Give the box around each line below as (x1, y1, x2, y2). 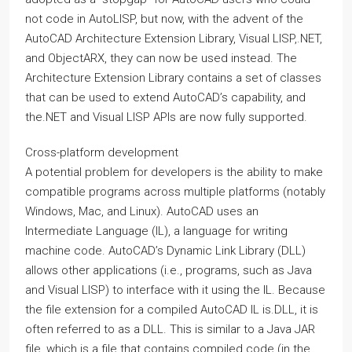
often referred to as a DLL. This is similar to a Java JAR (25, 321, 315, 336)
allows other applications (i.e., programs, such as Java (25, 262, 312, 277)
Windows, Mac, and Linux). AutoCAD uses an (25, 203, 258, 218)
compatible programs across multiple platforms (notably (25, 184, 325, 199)
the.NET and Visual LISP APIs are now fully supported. (25, 109, 307, 124)
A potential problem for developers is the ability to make (25, 164, 323, 179)
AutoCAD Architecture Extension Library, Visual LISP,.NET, (25, 31, 322, 46)
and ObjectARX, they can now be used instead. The (25, 50, 297, 65)
